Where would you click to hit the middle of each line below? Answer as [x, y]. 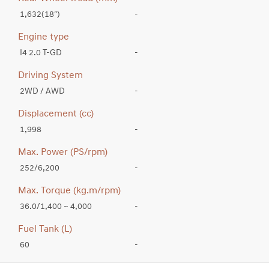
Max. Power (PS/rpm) [63, 153]
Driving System [50, 76]
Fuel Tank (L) [45, 229]
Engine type [44, 37]
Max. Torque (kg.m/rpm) [69, 191]
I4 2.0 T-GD [41, 53]
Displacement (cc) [56, 114]
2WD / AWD [42, 92]
